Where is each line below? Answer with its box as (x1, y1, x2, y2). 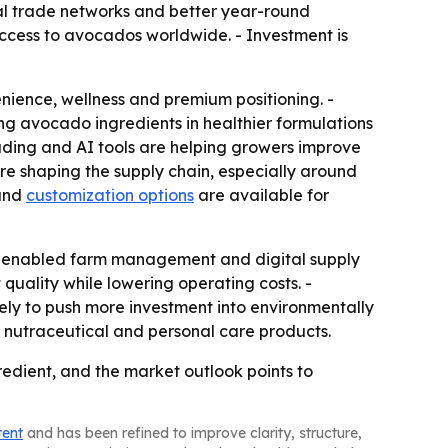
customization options (26, 184, 194, 205)
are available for (194, 184, 329, 205)
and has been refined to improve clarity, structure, (23, 423, 362, 442)
